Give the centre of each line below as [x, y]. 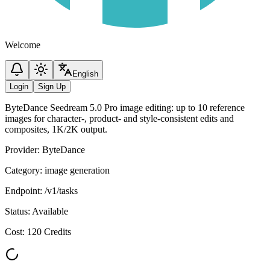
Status [16, 211]
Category [22, 170]
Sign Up [52, 86]
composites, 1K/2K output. [56, 129]
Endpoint [22, 191]
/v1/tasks [61, 191]
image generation [77, 170]
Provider [21, 150]
